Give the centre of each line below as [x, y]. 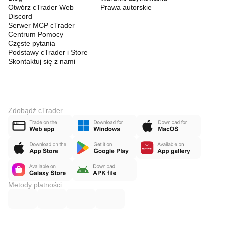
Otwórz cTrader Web [41, 7]
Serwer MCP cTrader [41, 25]
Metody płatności [35, 185]
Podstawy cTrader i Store [48, 52]
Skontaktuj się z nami [42, 61]
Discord [20, 16]
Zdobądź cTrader [35, 110]
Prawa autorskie [126, 7]
